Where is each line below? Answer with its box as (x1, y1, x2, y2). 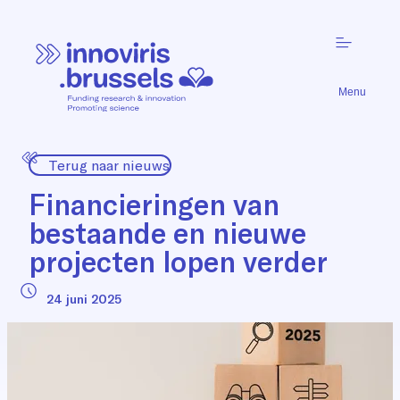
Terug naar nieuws (48, 155, 170, 174)
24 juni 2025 (46, 290, 121, 307)
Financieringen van (29, 186, 279, 222)
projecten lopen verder (29, 243, 328, 279)
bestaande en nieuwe (29, 214, 306, 251)
